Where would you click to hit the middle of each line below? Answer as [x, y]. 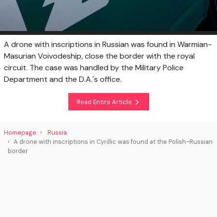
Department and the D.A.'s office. [63, 79]
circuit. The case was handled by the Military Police [94, 67]
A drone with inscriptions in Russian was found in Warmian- [108, 44]
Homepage [20, 133]
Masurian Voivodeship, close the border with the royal [99, 56]
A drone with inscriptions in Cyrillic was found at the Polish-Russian [113, 142]
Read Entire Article [105, 102]
